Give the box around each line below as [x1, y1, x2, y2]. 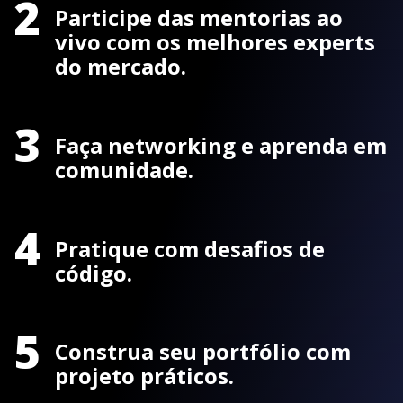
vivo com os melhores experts [55, 26, 375, 57]
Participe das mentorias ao [55, 2, 343, 32]
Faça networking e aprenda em [55, 130, 387, 160]
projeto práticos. [55, 361, 234, 391]
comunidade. [55, 154, 193, 184]
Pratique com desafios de [55, 233, 325, 264]
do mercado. [55, 50, 186, 81]
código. [55, 257, 132, 288]
